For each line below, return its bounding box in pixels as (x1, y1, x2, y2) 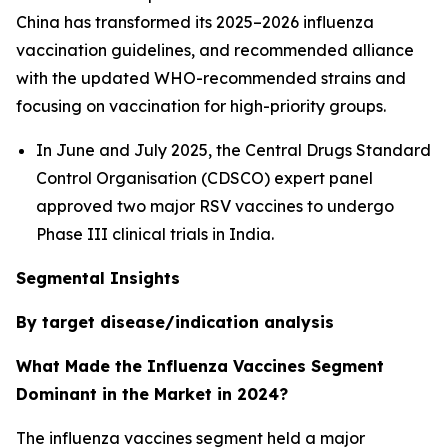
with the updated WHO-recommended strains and (16, 67, 406, 88)
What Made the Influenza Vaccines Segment (16, 355, 384, 376)
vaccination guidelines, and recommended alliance (16, 39, 414, 60)
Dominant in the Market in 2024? (16, 383, 288, 404)
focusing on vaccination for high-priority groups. (16, 95, 386, 116)
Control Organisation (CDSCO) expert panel (36, 167, 373, 188)
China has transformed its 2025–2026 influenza (16, 11, 374, 32)
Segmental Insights (16, 267, 180, 288)
